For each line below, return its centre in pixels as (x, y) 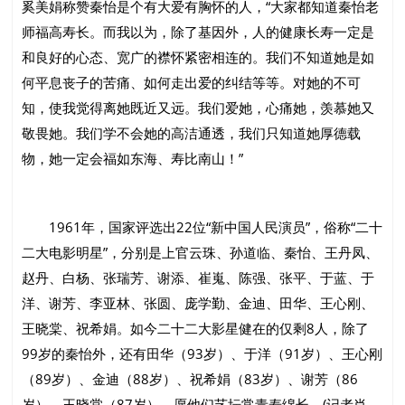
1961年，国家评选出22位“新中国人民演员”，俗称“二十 (202, 227)
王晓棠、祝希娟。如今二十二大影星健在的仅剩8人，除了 (196, 329)
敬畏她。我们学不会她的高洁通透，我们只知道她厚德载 (192, 133)
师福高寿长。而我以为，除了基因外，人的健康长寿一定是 (198, 32)
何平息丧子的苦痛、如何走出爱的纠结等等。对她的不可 (192, 83)
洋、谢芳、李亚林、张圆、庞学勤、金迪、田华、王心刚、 (198, 303)
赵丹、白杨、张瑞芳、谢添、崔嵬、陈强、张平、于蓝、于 (198, 278)
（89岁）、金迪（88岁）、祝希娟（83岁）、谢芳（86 (190, 379)
